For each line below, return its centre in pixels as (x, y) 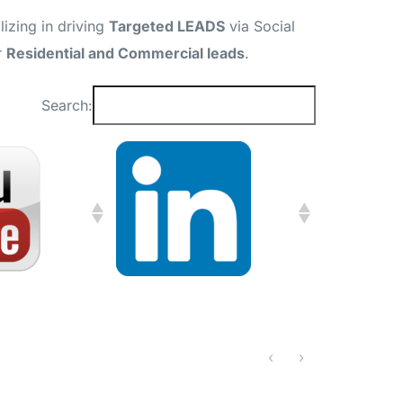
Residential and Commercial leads (125, 53)
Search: (67, 105)
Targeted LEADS (167, 26)
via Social (260, 26)
